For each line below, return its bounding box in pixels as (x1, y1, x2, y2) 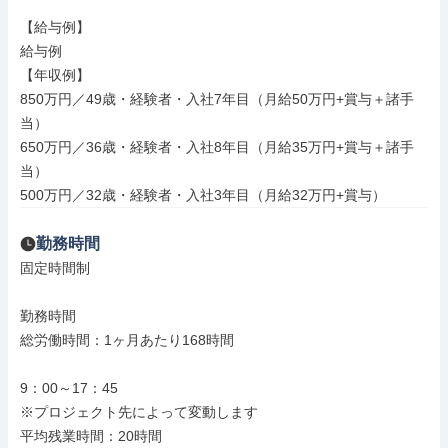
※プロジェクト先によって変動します (20, 404, 258, 420)
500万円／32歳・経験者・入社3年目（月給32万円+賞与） (20, 187, 386, 203)
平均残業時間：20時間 (20, 428, 162, 444)
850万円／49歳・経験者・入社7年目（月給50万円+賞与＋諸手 (20, 91, 414, 107)
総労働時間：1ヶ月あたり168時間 (20, 332, 234, 348)
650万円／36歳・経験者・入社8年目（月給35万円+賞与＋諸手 (20, 139, 414, 155)
